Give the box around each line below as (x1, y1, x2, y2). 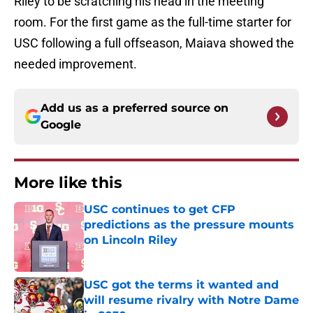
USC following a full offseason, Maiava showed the (14, 36, 294, 51)
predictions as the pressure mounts (84, 218, 294, 232)
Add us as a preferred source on (41, 101, 228, 115)
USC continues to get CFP (84, 203, 235, 217)
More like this (14, 173, 122, 193)
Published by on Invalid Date (83, 248, 205, 260)
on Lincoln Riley (84, 233, 177, 247)
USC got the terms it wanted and (84, 278, 279, 292)
